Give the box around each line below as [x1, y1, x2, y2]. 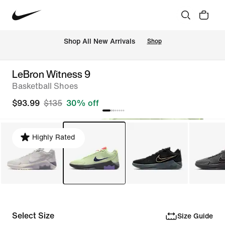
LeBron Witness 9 [12, 67, 90, 81]
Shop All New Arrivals [63, 38, 135, 46]
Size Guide [177, 212, 213, 220]
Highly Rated [32, 134, 75, 141]
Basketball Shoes [12, 82, 78, 90]
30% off [66, 99, 99, 107]
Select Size [12, 211, 54, 220]
